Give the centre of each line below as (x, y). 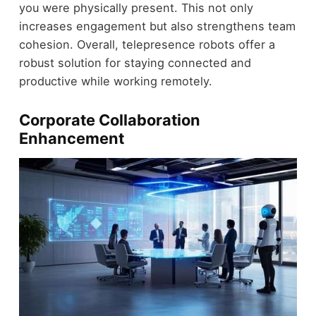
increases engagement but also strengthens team (157, 26)
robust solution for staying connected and (135, 63)
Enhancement (71, 139)
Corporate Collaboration (109, 120)
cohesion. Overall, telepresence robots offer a (147, 45)
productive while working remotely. (115, 81)
